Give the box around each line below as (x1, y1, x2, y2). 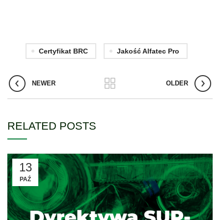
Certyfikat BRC (38, 47, 88, 55)
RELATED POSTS (7, 120, 96, 132)
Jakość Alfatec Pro (116, 47, 179, 55)
